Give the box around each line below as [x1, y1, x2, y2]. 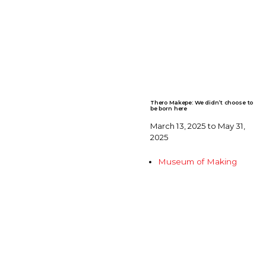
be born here [150, 104, 188, 112]
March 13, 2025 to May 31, [150, 121, 245, 131]
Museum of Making [158, 156, 237, 166]
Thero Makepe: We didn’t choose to [150, 99, 254, 106]
